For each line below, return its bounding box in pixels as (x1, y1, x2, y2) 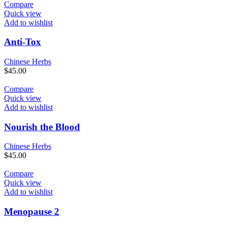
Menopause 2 (4, 206, 59, 217)
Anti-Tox (4, 36, 41, 48)
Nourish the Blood (4, 121, 80, 132)
